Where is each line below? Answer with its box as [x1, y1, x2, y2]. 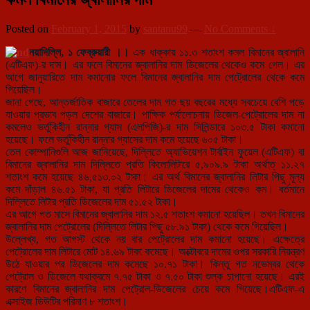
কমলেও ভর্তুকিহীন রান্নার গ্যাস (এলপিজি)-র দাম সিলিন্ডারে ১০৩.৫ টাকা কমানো [6, 120, 304, 133]
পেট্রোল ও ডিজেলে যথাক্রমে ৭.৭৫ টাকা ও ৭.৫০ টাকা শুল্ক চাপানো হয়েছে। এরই [6, 270, 304, 282]
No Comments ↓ [204, 22, 276, 35]
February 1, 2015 [51, 22, 127, 35]
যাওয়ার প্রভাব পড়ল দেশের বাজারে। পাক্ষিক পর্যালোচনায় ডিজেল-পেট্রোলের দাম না [6, 108, 304, 120]
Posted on [6, 22, 51, 35]
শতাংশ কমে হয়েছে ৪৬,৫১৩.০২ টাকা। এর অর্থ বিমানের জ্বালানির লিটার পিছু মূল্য [6, 170, 304, 183]
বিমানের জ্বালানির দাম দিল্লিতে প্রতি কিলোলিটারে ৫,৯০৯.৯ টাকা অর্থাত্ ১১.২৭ [6, 158, 304, 170]
